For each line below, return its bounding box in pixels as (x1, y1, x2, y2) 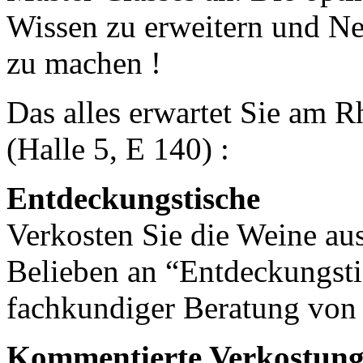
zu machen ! (6, 45, 161, 80)
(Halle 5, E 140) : (6, 130, 229, 166)
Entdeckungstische (6, 180, 260, 216)
